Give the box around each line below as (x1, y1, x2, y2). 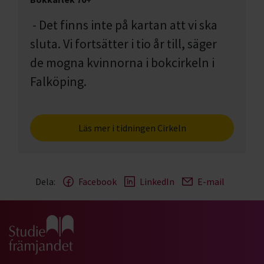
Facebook (78, 176, 117, 187)
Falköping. (30, 73, 87, 90)
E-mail (197, 176, 225, 187)
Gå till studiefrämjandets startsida (9, 216, 148, 228)
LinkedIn (139, 176, 174, 187)
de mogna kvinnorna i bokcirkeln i (30, 54, 214, 71)
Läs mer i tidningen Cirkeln (78, 122, 186, 134)
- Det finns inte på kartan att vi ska (30, 16, 217, 33)
